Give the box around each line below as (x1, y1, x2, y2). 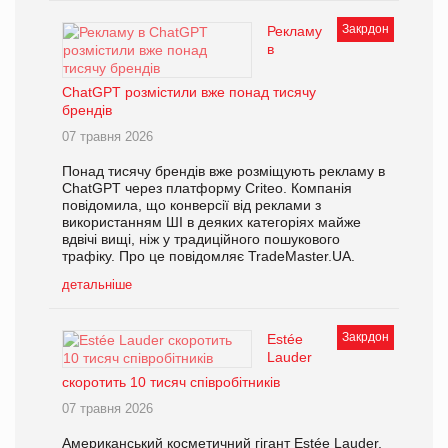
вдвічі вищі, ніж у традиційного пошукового (62, 230, 340, 247)
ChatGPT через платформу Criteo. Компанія (62, 179, 352, 196)
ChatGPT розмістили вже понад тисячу (62, 83, 316, 100)
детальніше (62, 276, 132, 292)
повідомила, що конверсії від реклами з (62, 196, 321, 213)
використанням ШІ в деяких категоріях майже (62, 213, 361, 230)
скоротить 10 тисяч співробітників (62, 373, 280, 390)
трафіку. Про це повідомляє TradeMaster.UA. (62, 247, 355, 264)
